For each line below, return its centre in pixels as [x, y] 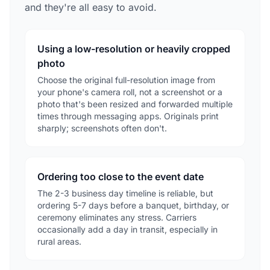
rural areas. [59, 241]
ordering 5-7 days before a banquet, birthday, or [133, 205]
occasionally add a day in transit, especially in [127, 229]
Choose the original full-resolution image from [126, 80]
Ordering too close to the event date [121, 176]
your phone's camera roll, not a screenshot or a [130, 92]
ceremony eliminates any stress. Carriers [117, 217]
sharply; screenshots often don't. [102, 128]
